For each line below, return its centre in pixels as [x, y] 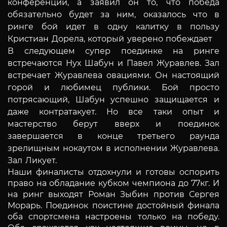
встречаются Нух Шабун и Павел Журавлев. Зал [113, 63]
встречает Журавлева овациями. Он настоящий [113, 75]
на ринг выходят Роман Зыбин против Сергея [113, 194]
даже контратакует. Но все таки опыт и [113, 111]
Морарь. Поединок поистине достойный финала [113, 205]
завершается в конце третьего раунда [113, 136]
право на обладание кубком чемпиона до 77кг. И [113, 183]
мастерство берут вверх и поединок [113, 124]
